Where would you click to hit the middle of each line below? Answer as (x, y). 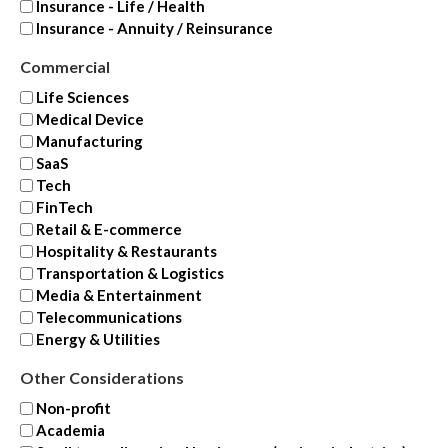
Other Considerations (102, 378)
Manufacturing (89, 141)
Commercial (65, 67)
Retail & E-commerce (109, 229)
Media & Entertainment (119, 295)
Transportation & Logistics (130, 273)
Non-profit (73, 407)
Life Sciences (82, 97)
